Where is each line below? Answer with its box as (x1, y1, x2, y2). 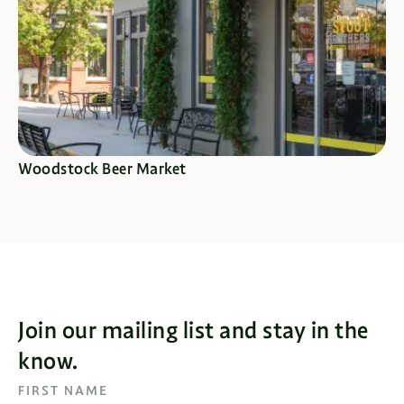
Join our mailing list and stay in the (18, 317, 369, 344)
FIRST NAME (18, 382, 108, 399)
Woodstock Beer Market (18, 160, 187, 179)
